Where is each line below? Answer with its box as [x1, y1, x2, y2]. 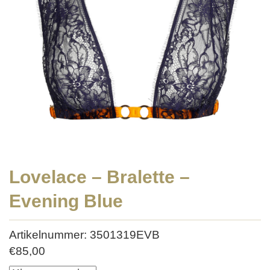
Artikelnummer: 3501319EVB [9, 228, 160, 241]
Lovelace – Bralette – [9, 167, 190, 187]
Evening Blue [9, 191, 123, 211]
